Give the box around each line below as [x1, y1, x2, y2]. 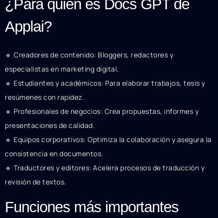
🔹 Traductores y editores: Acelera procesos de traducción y [5, 163, 204, 173]
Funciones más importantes [5, 198, 179, 216]
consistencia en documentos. [5, 149, 104, 159]
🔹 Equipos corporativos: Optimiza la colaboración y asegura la [5, 135, 212, 145]
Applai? [5, 18, 52, 36]
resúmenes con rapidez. [5, 92, 84, 102]
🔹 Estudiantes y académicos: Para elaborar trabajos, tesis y [5, 78, 205, 88]
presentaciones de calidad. [5, 121, 95, 130]
